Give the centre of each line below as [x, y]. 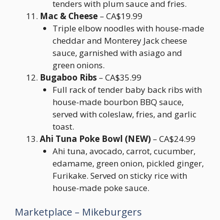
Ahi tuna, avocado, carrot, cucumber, [124, 151]
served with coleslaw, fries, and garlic [124, 114]
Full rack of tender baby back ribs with [127, 89]
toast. [63, 126]
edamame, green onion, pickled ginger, [128, 163]
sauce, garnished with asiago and [117, 53]
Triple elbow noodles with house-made [128, 28]
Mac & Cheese [69, 16]
